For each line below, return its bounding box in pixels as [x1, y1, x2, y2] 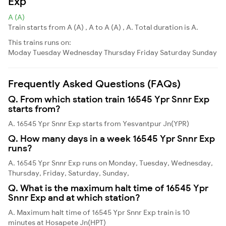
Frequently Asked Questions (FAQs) [8, 77, 181, 90]
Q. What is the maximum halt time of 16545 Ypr [8, 182, 208, 194]
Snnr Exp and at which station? [8, 191, 140, 203]
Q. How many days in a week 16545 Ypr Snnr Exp [8, 132, 215, 144]
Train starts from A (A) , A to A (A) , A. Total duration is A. [8, 22, 198, 32]
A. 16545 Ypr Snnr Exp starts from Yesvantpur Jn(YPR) [8, 119, 189, 128]
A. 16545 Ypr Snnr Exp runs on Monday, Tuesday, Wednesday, [8, 158, 213, 167]
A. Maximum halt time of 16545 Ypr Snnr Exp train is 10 [8, 207, 190, 217]
